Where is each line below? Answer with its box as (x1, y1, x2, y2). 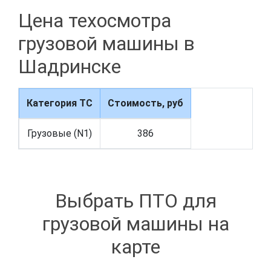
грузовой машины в (18, 32, 195, 56)
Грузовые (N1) (27, 128, 92, 140)
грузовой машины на (42, 212, 229, 235)
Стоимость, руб (108, 97, 183, 109)
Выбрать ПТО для (54, 189, 217, 212)
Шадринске (18, 55, 121, 79)
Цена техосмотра (18, 9, 171, 33)
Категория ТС (27, 97, 93, 109)
